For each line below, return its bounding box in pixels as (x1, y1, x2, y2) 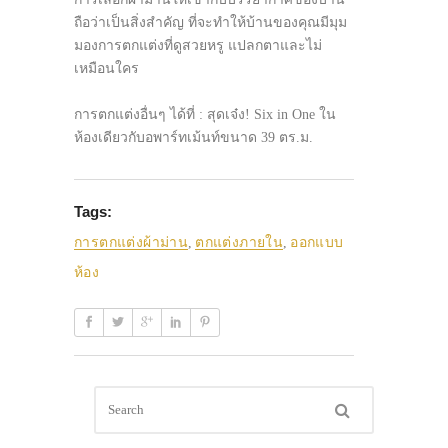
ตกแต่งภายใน (195, 235, 284, 250)
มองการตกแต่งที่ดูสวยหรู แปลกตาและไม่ (74, 38, 322, 53)
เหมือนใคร (74, 61, 139, 76)
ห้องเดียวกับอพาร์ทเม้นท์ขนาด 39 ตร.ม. (74, 130, 313, 145)
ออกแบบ (290, 235, 344, 250)
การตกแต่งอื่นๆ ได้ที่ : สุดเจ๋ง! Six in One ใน (74, 107, 336, 122)
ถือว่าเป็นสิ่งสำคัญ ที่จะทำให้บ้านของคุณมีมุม (74, 15, 347, 30)
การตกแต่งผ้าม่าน (74, 235, 189, 250)
